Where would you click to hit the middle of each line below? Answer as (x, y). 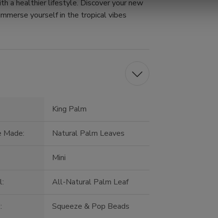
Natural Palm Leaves (89, 134)
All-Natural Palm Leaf (91, 182)
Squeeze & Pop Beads (91, 207)
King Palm (70, 109)
